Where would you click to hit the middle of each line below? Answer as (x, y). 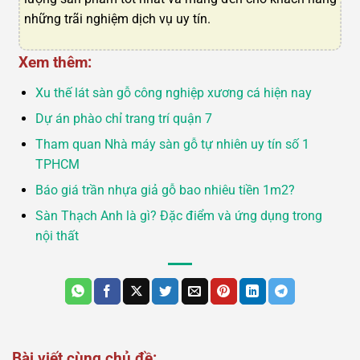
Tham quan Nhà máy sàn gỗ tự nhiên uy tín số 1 (172, 145)
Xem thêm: (55, 63)
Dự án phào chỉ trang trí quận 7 (123, 119)
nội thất (57, 236)
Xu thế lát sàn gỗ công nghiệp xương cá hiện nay (173, 93)
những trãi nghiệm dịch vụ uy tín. (117, 18)
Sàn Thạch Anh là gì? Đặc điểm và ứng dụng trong (178, 216)
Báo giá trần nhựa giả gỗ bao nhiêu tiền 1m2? (165, 190)
